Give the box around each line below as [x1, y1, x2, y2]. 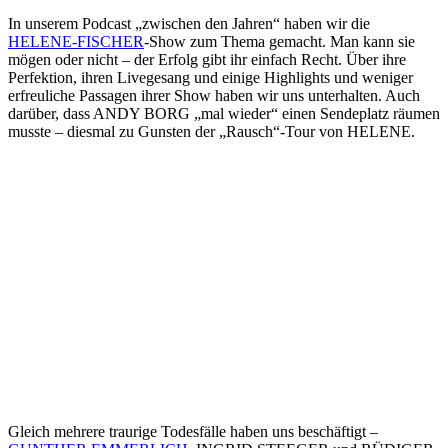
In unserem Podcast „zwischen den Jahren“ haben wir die [8, 14, 370, 32]
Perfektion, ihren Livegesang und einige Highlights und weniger [8, 68, 413, 86]
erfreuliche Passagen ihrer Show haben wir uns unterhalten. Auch [8, 86, 420, 104]
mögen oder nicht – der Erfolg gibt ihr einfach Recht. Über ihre [8, 50, 406, 68]
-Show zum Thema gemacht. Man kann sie [144, 32, 415, 50]
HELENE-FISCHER [8, 32, 144, 50]
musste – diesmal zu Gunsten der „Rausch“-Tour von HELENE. [8, 122, 415, 140]
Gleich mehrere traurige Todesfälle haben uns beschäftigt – [8, 422, 378, 440]
